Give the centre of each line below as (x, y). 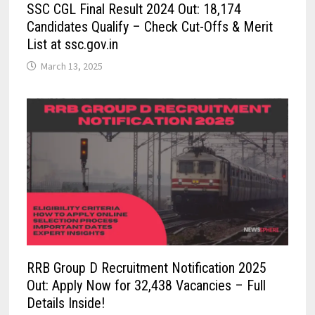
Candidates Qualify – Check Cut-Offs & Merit (149, 26)
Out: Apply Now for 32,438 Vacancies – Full (146, 286)
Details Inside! (65, 303)
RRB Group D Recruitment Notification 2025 (146, 268)
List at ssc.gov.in (72, 44)
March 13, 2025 (71, 66)
